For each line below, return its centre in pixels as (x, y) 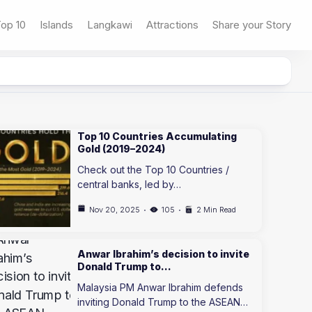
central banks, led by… (130, 184)
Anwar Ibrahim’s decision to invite (164, 253)
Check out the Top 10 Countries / (154, 170)
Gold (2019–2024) (122, 149)
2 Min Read (217, 210)
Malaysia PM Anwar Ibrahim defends (161, 287)
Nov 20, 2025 (115, 210)
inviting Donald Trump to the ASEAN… (163, 302)
